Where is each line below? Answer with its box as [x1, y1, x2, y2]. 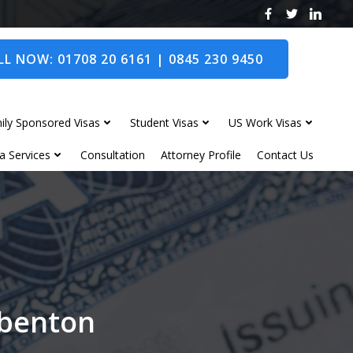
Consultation [80, 147, 145, 162]
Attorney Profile [161, 147, 241, 162]
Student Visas [130, 114, 199, 130]
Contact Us [257, 147, 314, 162]
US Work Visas [229, 114, 302, 130]
